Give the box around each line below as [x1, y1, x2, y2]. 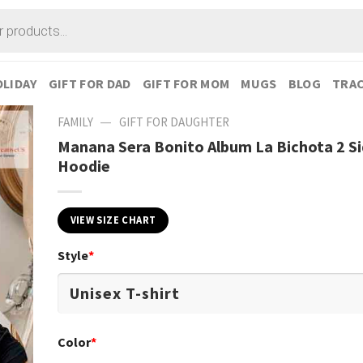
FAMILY [57, 114, 93, 130]
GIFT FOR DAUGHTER [119, 114, 230, 130]
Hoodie [57, 155, 110, 176]
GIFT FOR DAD [48, 75, 131, 92]
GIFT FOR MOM [142, 75, 230, 92]
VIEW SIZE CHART [70, 213, 156, 226]
